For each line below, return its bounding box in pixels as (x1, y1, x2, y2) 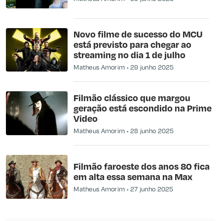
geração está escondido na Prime (74, 102, 212, 113)
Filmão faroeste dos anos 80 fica (74, 160, 210, 172)
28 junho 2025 (130, 126, 174, 135)
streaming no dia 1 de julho (74, 48, 186, 60)
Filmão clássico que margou (74, 91, 191, 103)
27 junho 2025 (130, 184, 174, 193)
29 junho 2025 (130, 62, 174, 72)
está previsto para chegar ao (74, 38, 192, 50)
